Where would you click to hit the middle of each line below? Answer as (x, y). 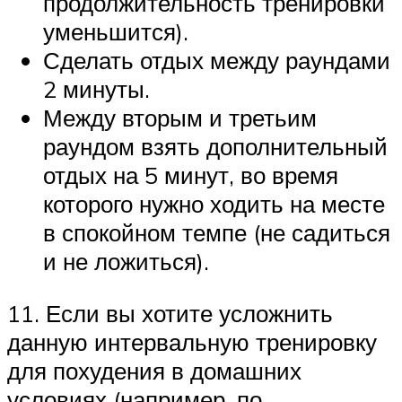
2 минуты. (96, 89)
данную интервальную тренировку (192, 341)
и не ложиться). (126, 262)
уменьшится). (116, 32)
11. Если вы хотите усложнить (170, 313)
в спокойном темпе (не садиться (217, 233)
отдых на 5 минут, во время (191, 175)
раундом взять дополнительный (215, 147)
